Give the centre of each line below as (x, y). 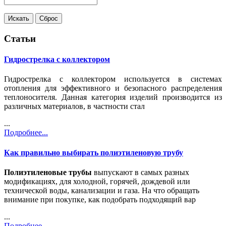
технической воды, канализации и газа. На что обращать (102, 190)
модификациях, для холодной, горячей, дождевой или (97, 181)
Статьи (20, 38)
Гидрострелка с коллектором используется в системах (113, 79)
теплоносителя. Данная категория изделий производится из (113, 97)
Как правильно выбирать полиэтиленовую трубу (94, 152)
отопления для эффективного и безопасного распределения (113, 88)
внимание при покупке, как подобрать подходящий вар (100, 200)
